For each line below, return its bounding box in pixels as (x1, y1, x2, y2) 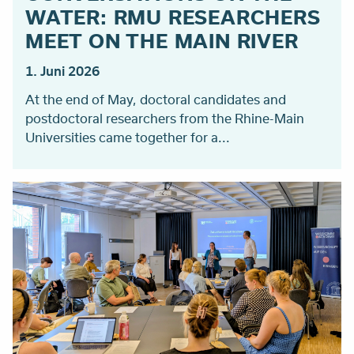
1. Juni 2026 (25, 62, 100, 81)
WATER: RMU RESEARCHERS (25, 3, 321, 31)
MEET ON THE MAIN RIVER (25, 27, 299, 55)
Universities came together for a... (25, 128, 230, 147)
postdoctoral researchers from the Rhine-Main (25, 109, 304, 128)
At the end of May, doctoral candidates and (25, 90, 286, 109)
